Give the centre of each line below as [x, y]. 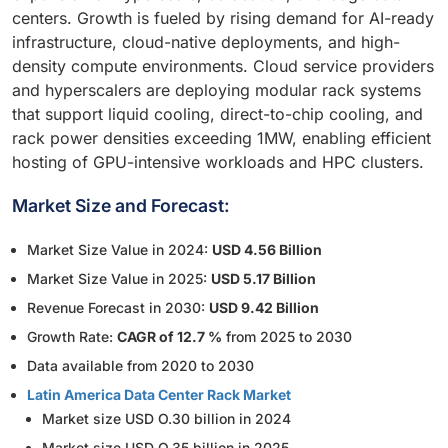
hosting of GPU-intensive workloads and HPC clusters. [218, 162]
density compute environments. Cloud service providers [223, 66]
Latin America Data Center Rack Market [159, 395]
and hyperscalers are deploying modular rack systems [216, 90]
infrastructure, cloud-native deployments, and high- [206, 42]
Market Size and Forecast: [121, 206]
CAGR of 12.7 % [169, 337]
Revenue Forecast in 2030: [118, 308]
